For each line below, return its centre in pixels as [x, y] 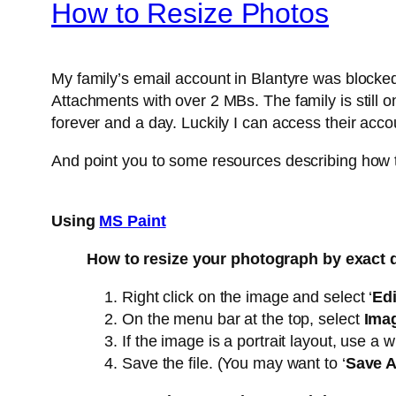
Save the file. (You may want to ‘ [234, 364]
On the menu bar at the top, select [243, 320]
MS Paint [133, 221]
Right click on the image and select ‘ [247, 297]
